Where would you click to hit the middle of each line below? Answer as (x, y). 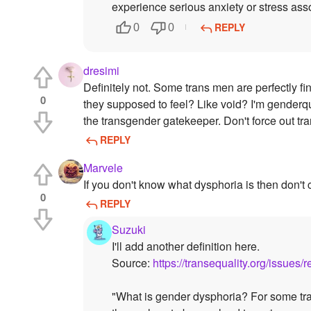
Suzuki (129, 230)
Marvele (103, 168)
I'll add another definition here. (186, 246)
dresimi (101, 70)
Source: (132, 263)
